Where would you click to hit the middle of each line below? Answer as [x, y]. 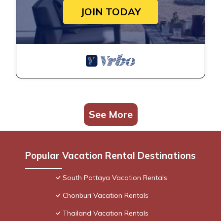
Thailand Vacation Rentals [106, 213]
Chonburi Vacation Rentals [106, 196]
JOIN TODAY [110, 12]
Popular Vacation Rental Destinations [110, 156]
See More [110, 114]
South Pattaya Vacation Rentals [115, 178]
